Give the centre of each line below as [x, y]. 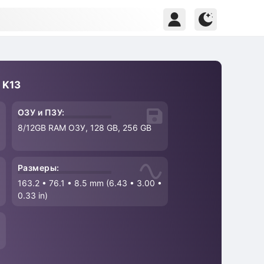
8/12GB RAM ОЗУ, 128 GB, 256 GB [84, 128]
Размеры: [38, 168]
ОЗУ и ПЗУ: [41, 112]
